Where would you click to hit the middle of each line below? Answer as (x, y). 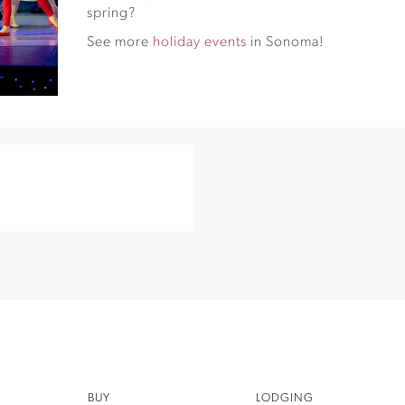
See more (120, 43)
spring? (112, 13)
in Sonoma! (286, 43)
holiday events (200, 43)
